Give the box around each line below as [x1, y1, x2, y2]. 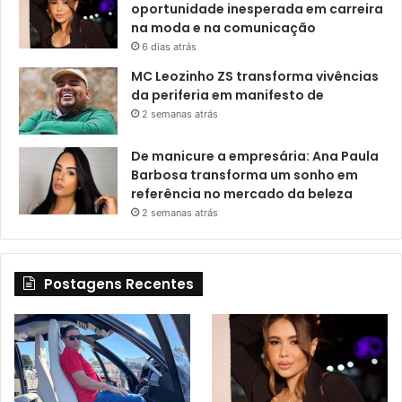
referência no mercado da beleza [131, 185, 353, 204]
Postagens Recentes [44, 275, 194, 294]
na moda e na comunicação [131, 19, 316, 38]
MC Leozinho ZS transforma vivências [131, 67, 379, 86]
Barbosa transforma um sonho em [131, 166, 358, 185]
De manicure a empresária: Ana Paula [131, 147, 379, 166]
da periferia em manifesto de [131, 86, 324, 105]
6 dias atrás [142, 40, 197, 54]
